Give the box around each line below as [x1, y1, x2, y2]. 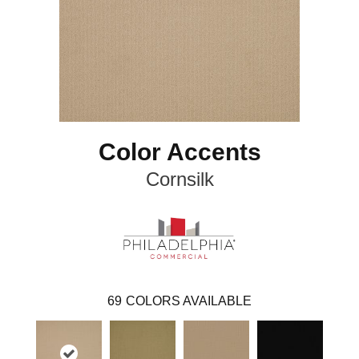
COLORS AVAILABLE [126, 293, 252, 308]
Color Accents [98, 139, 261, 166]
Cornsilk [145, 168, 214, 191]
